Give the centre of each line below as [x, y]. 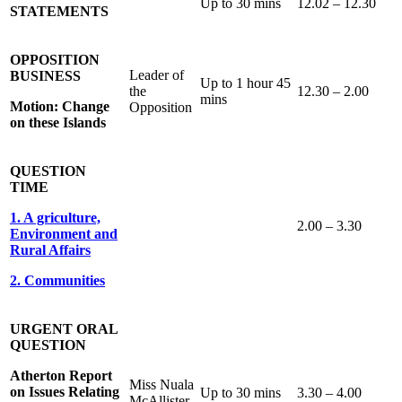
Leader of [157, 74]
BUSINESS [45, 75]
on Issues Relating [65, 391]
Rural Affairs [50, 249]
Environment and [64, 233]
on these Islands [58, 122]
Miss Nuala [162, 384]
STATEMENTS [59, 11]
